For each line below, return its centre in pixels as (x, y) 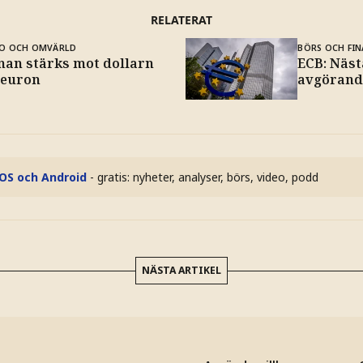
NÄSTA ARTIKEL (181, 270)
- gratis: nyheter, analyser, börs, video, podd (204, 177)
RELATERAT (181, 19)
